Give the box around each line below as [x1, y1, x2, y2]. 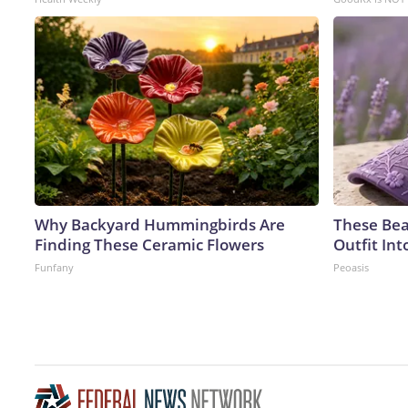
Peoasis [333, 260, 369, 274]
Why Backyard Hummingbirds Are [35, 213, 285, 235]
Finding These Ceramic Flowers [35, 233, 264, 255]
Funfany [35, 260, 74, 274]
